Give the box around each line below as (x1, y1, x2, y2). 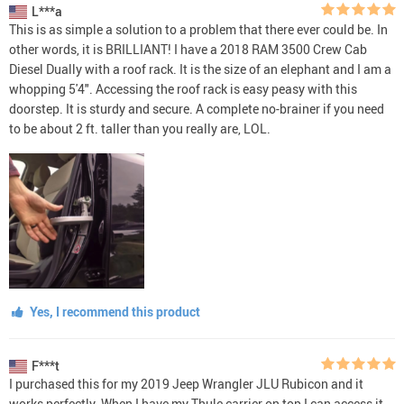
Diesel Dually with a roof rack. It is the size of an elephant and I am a (9, 60, 391, 78)
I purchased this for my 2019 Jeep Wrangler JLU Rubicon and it (9, 374, 363, 392)
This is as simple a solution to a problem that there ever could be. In (9, 20, 388, 38)
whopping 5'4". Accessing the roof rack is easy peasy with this (9, 79, 357, 97)
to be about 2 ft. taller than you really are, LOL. (9, 119, 271, 137)
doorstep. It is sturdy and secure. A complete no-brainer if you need (9, 99, 384, 117)
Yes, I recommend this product (26, 302, 200, 320)
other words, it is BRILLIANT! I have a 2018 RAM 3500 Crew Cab (9, 40, 367, 58)
